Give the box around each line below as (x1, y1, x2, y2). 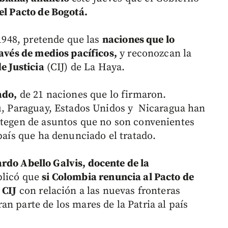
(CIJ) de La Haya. (44, 61, 125, 74)
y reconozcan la (117, 47, 192, 61)
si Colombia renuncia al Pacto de (42, 171, 194, 184)
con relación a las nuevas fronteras (16, 185, 181, 198)
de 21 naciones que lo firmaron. (17, 89, 166, 102)
